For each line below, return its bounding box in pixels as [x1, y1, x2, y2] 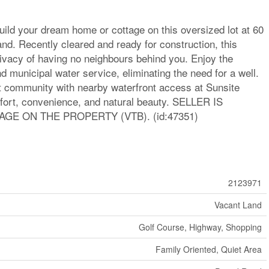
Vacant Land [214, 199, 262, 211]
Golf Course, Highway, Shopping [138, 221, 262, 233]
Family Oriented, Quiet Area [155, 243, 262, 255]
